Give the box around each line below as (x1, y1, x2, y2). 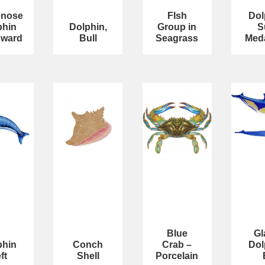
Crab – (162, 239, 192, 250)
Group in (157, 22, 197, 33)
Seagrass (156, 33, 199, 44)
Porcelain (156, 250, 199, 261)
